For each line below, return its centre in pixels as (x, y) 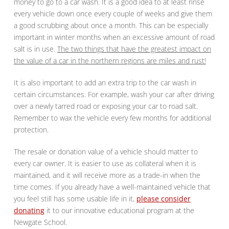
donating (29, 211)
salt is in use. (35, 49)
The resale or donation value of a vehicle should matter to (106, 152)
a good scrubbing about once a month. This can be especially (111, 26)
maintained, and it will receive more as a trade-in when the (107, 175)
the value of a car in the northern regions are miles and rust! (110, 61)
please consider (163, 199)
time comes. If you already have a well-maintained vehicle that (112, 187)
